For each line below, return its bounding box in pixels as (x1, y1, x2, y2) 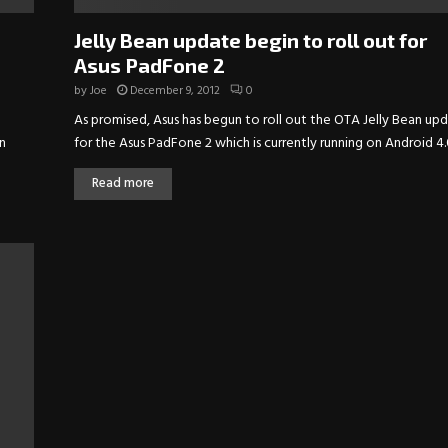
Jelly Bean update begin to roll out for (74, 27, 427, 52)
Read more (92, 172, 154, 194)
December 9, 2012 (130, 80, 220, 101)
